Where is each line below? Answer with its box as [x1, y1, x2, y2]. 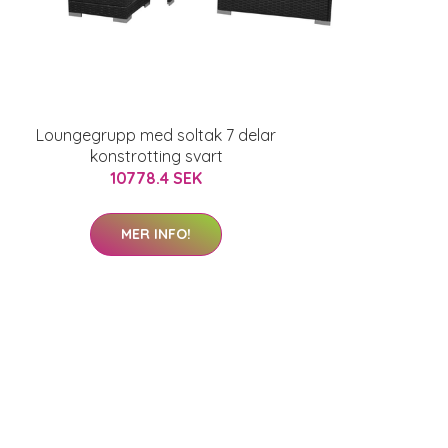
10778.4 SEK [110, 168, 202, 188]
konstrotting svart [89, 146, 223, 166]
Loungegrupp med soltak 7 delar [36, 125, 276, 145]
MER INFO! [121, 225, 191, 243]
